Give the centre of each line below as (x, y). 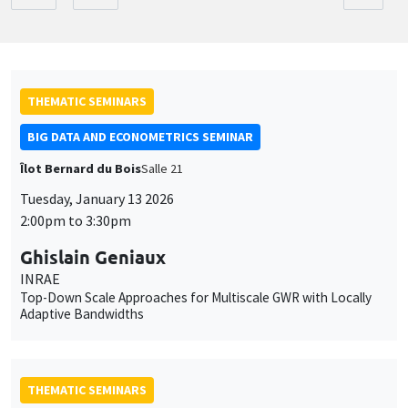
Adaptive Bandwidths (82, 313)
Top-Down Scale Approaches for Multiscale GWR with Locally (196, 297)
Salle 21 (162, 168)
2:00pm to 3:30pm (76, 220)
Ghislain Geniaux (93, 256)
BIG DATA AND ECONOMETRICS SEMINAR (140, 136)
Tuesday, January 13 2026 (97, 198)
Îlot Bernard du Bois (81, 168)
